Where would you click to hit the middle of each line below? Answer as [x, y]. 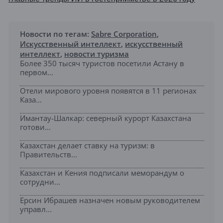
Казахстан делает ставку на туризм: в [87, 145]
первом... [37, 72]
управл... [36, 209]
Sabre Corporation [124, 34]
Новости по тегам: [56, 34]
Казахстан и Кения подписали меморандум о [102, 172]
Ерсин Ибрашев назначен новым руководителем [110, 200]
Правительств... [49, 154]
